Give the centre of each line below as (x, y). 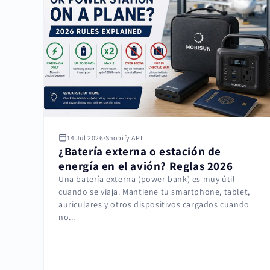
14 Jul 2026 (85, 137)
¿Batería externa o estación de (140, 151)
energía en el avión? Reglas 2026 (146, 165)
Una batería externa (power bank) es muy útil (147, 179)
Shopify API (124, 137)
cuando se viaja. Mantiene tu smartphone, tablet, (154, 191)
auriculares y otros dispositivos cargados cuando (154, 204)
